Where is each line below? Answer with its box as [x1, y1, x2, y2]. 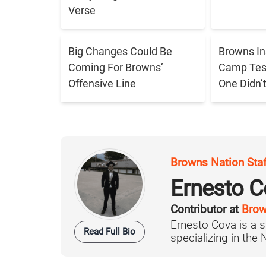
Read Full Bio [84, 226, 135, 237]
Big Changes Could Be [68, 45, 172, 58]
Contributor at [170, 203, 242, 217]
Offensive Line [68, 77, 136, 90]
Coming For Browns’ [68, 61, 163, 74]
